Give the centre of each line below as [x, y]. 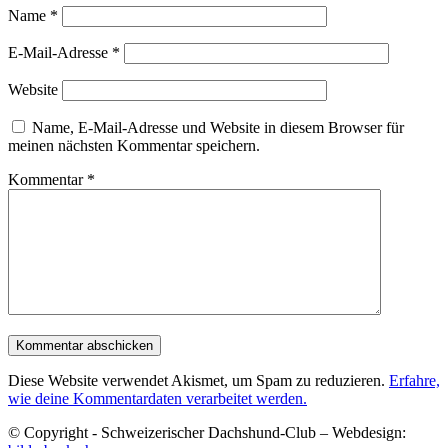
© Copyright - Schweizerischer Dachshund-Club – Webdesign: [207, 432]
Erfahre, [414, 380]
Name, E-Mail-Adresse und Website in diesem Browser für [218, 127]
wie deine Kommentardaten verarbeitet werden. [157, 398]
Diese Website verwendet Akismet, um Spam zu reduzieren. [198, 380]
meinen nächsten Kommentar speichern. [134, 145]
